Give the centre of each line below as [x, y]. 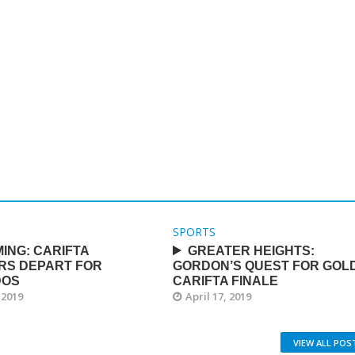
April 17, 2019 [218, 296]
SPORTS [194, 232]
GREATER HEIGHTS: [251, 251]
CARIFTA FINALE [225, 281]
